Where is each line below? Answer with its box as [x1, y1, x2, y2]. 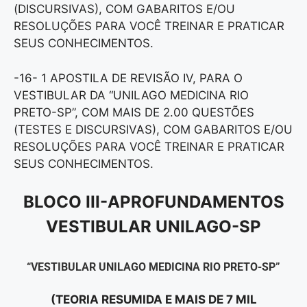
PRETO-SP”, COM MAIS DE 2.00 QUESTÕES [14, 105, 254, 119]
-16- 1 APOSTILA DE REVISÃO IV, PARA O [14, 71, 243, 85]
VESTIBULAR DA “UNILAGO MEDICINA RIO [14, 88, 249, 102]
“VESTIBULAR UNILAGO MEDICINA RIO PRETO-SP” [27, 260, 280, 274]
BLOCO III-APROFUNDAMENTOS [23, 192, 284, 212]
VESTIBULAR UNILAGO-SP [46, 217, 261, 237]
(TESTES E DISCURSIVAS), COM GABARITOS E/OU [14, 122, 293, 136]
